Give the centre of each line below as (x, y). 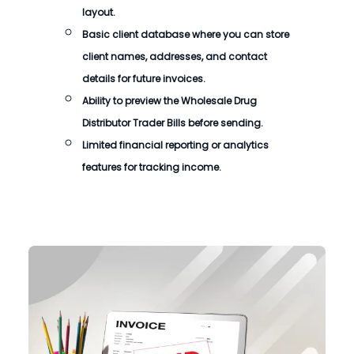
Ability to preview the (132, 101)
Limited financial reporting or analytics (175, 145)
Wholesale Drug (219, 101)
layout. (99, 12)
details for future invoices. (144, 79)
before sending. (224, 123)
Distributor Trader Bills (134, 123)
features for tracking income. (152, 167)
